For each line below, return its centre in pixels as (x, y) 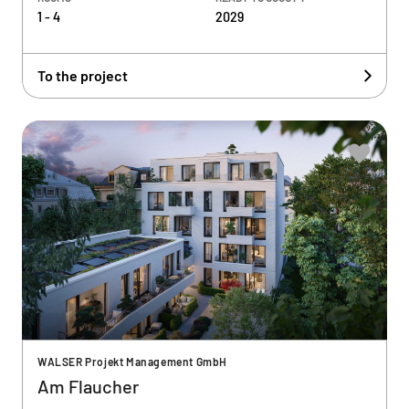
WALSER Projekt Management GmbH (132, 362)
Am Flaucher (88, 386)
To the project (83, 75)
